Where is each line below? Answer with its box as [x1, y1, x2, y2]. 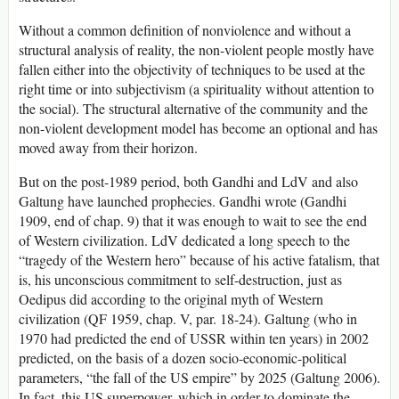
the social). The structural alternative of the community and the [19, 99, 368, 118]
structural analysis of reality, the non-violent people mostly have [19, 40, 374, 60]
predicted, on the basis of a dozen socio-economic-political [19, 348, 346, 368]
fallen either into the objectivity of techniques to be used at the [19, 60, 365, 79]
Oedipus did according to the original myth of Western [19, 289, 323, 309]
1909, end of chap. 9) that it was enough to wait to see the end [19, 211, 367, 231]
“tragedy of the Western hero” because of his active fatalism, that [19, 250, 379, 270]
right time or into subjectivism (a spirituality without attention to [19, 79, 374, 99]
